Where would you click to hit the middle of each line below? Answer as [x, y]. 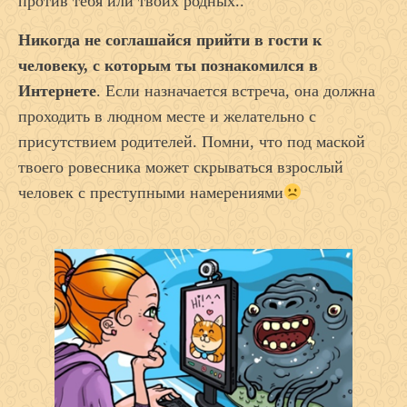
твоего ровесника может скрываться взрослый [181, 168]
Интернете [57, 91]
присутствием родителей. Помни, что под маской [192, 142]
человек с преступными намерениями [151, 193]
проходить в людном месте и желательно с [167, 117]
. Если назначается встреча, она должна [236, 91]
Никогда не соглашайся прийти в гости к [170, 40]
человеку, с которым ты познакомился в [168, 66]
